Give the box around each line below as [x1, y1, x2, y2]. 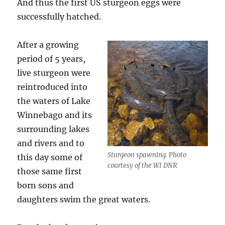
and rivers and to [17, 138, 85, 149]
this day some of [17, 152, 83, 163]
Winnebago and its [17, 110, 92, 121]
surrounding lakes [17, 124, 90, 135]
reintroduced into [17, 82, 88, 92]
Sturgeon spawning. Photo [107, 151, 186, 160]
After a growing [17, 40, 79, 50]
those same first [17, 166, 82, 177]
